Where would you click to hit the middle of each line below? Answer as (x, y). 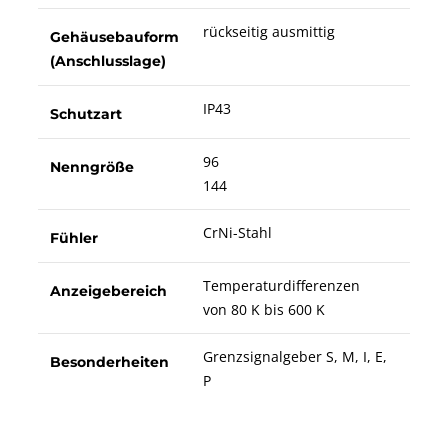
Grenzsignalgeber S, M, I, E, (294, 356)
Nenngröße (91, 166)
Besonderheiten (109, 361)
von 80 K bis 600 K (263, 309)
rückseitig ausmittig (268, 31)
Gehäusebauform (114, 36)
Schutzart (85, 113)
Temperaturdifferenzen (281, 285)
